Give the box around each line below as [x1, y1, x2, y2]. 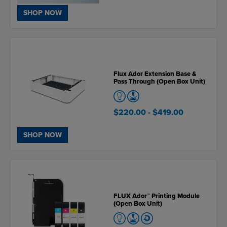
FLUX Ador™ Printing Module [113, 192, 200, 200]
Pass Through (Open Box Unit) [113, 77, 205, 86]
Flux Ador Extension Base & [113, 69, 196, 78]
